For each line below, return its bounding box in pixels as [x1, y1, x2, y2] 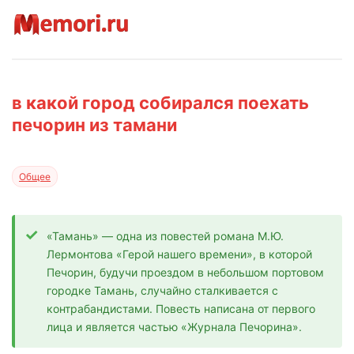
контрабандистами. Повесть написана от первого [47, 302, 315, 316]
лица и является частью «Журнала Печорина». [47, 320, 302, 334]
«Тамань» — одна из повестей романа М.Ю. [47, 229, 284, 243]
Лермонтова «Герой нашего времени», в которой [47, 247, 312, 262]
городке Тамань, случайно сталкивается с [47, 284, 278, 298]
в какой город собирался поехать [12, 92, 309, 114]
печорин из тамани [12, 115, 177, 136]
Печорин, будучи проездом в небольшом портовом [47, 265, 324, 280]
